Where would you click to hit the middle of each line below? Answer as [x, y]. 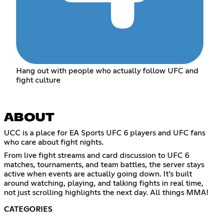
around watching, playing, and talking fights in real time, [104, 184]
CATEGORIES [28, 209]
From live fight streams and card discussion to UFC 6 [97, 156]
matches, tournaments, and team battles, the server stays [104, 165]
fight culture [38, 80]
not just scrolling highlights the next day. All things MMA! [106, 193]
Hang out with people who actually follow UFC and [107, 71]
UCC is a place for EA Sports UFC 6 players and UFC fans [105, 133]
